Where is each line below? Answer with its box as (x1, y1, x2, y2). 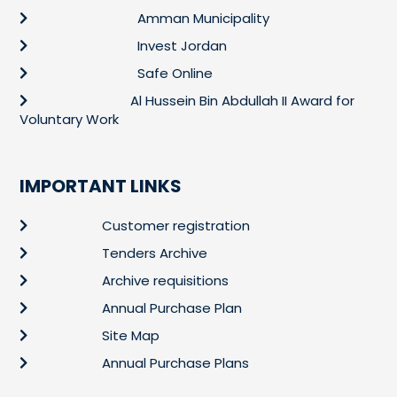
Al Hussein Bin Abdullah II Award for (129, 91, 354, 111)
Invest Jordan (136, 36, 227, 56)
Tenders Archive (101, 244, 207, 263)
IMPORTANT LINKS (19, 174, 182, 199)
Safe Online (136, 64, 213, 83)
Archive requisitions (101, 271, 229, 291)
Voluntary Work (19, 110, 119, 129)
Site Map (101, 326, 160, 346)
